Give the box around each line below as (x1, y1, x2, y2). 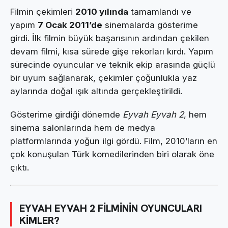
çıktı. (10, 162, 29, 173)
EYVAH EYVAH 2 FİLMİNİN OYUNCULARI (19, 201, 202, 215)
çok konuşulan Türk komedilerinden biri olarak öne (10, 149, 214, 160)
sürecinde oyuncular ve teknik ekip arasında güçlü (10, 59, 215, 70)
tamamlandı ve (128, 6, 191, 17)
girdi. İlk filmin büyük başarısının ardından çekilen (10, 33, 209, 43)
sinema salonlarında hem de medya (10, 123, 155, 133)
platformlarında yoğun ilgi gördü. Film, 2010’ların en (10, 136, 217, 147)
